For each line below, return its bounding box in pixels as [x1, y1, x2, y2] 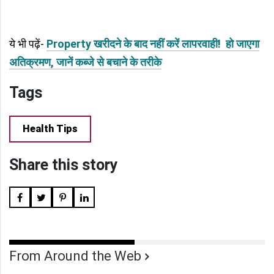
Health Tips [23, 123, 78, 135]
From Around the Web [9, 248, 141, 264]
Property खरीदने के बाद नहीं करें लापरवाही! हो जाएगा [46, 37, 259, 50]
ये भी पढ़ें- [9, 37, 46, 50]
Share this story [9, 156, 118, 174]
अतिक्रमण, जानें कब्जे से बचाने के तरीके [9, 56, 161, 68]
